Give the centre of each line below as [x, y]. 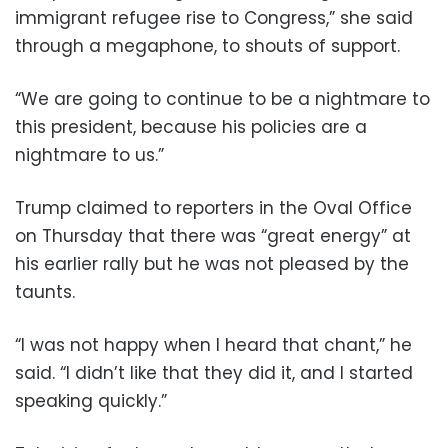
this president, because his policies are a [191, 127]
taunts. [45, 292]
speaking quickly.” [91, 401]
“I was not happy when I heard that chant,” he [213, 345]
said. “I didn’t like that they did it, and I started [214, 373]
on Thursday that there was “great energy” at [213, 236]
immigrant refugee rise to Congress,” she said [214, 18]
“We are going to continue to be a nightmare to [222, 99]
